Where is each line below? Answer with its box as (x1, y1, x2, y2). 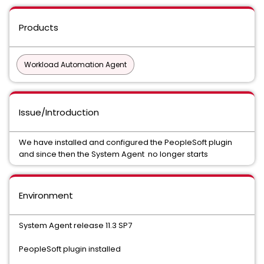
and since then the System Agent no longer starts (19, 148, 208, 160)
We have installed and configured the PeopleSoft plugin (19, 137, 232, 148)
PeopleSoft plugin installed (19, 243, 121, 255)
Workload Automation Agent (24, 60, 127, 70)
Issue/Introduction (19, 106, 99, 118)
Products (19, 21, 58, 34)
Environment (19, 189, 73, 202)
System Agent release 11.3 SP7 (19, 220, 132, 231)
